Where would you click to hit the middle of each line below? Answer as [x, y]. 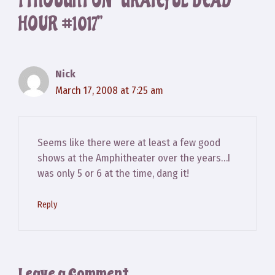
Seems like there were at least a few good [129, 142]
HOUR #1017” [60, 24]
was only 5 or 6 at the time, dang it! [113, 173]
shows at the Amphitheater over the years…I [134, 158]
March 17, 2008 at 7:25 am [109, 91]
